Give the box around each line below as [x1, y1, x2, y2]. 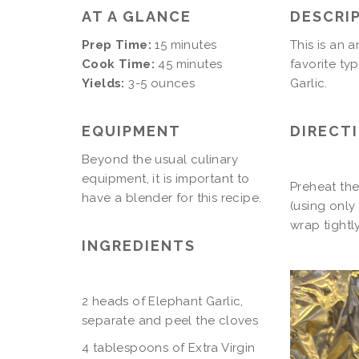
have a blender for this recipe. [82, 191, 265, 205]
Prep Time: [82, 38, 151, 52]
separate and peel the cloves [82, 313, 259, 328]
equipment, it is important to [82, 171, 250, 186]
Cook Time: [82, 57, 155, 71]
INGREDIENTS [82, 237, 196, 254]
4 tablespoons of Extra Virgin [82, 341, 256, 355]
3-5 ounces [124, 76, 196, 91]
